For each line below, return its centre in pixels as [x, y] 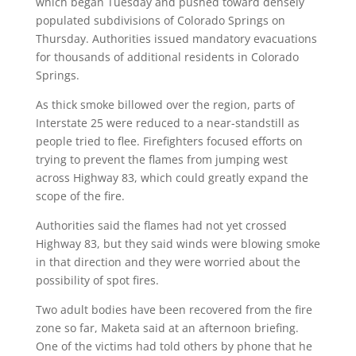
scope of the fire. [80, 196]
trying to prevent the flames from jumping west [161, 159]
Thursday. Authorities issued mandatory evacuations [176, 39]
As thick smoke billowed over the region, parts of [165, 104]
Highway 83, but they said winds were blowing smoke [178, 244]
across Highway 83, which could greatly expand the [172, 178]
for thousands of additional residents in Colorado [167, 57]
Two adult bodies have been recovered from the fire [174, 310]
